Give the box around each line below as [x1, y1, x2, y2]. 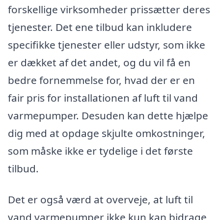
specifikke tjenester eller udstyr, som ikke [8, 37, 205, 52]
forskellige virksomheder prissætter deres [8, 2, 210, 16]
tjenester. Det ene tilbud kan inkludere [8, 20, 192, 34]
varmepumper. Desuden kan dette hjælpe [8, 108, 208, 122]
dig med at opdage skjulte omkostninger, [8, 126, 205, 140]
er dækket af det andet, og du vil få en [8, 55, 191, 69]
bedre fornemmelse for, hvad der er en [8, 73, 195, 87]
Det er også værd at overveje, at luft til [8, 192, 193, 207]
